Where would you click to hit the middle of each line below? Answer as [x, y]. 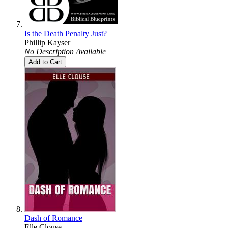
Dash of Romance [53, 218]
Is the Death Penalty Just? [66, 34]
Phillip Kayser [47, 43]
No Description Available [65, 52]
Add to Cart [45, 62]
